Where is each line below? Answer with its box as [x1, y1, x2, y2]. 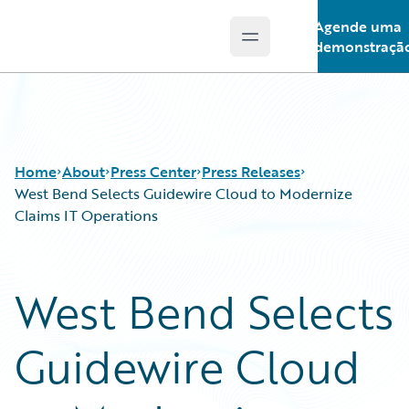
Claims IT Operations [15, 204, 158, 226]
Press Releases [202, 161, 300, 183]
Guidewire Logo [36, 36, 142, 58]
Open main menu [248, 35, 370, 58]
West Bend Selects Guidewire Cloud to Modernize [15, 183, 352, 204]
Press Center [110, 161, 196, 183]
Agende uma [313, 16, 402, 37]
